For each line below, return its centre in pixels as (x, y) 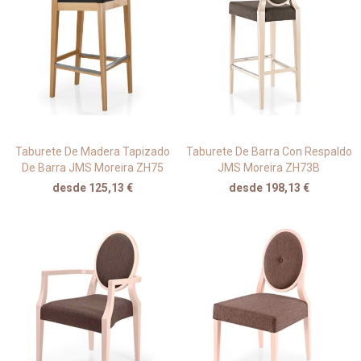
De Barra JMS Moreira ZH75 (92, 168)
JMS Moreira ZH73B (269, 168)
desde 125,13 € (92, 188)
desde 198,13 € (269, 188)
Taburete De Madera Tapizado (92, 152)
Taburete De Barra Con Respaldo (269, 152)
